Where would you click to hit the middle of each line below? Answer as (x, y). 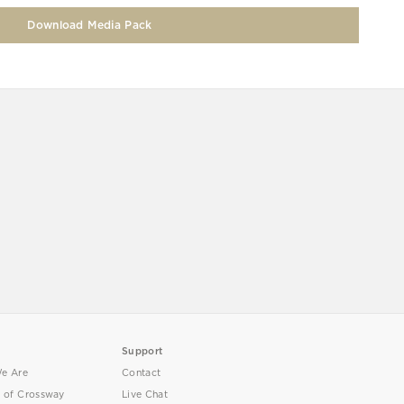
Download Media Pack (90, 24)
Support (142, 351)
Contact (142, 372)
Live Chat (145, 394)
